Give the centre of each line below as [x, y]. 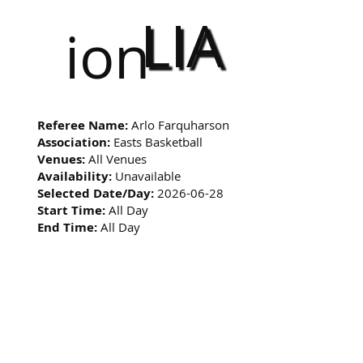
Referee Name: [83, 125]
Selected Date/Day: [96, 193]
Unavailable [147, 175]
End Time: [68, 227]
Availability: [75, 176]
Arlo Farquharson [179, 124]
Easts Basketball [157, 141]
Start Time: [72, 210]
